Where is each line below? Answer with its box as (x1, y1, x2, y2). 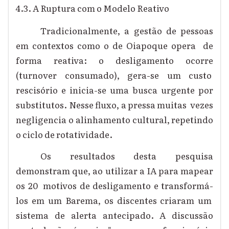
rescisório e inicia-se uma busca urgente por (16, 83, 214, 97)
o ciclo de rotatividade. (16, 128, 116, 141)
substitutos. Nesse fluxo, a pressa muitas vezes (16, 98, 214, 111)
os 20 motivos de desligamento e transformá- (16, 178, 214, 192)
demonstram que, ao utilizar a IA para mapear (16, 164, 214, 177)
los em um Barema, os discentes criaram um (16, 193, 214, 207)
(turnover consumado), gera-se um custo (16, 68, 214, 82)
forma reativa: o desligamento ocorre (16, 54, 214, 67)
